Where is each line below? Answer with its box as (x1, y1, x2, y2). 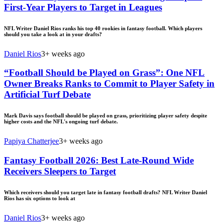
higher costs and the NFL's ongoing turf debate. (4, 118, 118, 125)
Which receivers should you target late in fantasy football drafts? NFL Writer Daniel (4, 189, 207, 196)
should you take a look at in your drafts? (4, 31, 102, 37)
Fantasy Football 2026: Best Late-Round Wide (4, 155, 194, 166)
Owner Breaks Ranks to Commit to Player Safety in (4, 78, 215, 89)
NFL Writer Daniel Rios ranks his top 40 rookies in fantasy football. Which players (4, 25, 202, 31)
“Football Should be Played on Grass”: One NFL (4, 67, 205, 78)
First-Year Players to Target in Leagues (4, 1, 162, 12)
